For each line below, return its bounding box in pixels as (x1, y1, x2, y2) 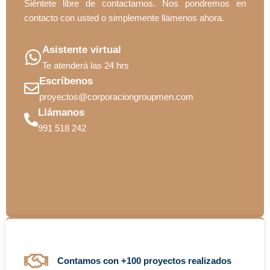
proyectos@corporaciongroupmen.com (39, 91, 193, 102)
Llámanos (38, 106, 84, 118)
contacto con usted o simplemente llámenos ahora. (24, 13, 224, 24)
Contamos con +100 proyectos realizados (57, 256, 231, 266)
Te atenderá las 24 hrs (42, 60, 129, 71)
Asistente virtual (42, 43, 121, 55)
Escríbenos (39, 75, 93, 87)
